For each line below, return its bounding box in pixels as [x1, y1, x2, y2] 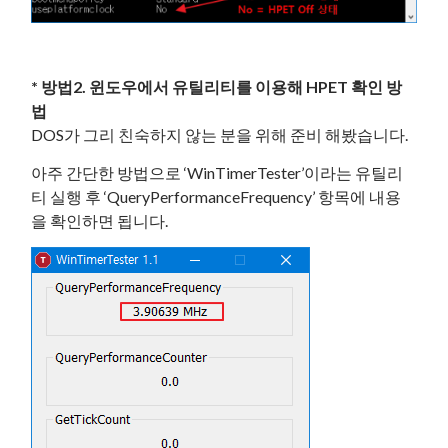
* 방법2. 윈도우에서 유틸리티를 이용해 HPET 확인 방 [31, 76, 403, 96]
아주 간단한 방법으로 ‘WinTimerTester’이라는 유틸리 [31, 162, 404, 182]
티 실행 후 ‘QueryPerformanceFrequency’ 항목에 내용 [31, 186, 402, 206]
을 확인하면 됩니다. [31, 210, 169, 230]
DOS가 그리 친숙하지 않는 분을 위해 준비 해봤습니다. [31, 124, 409, 144]
